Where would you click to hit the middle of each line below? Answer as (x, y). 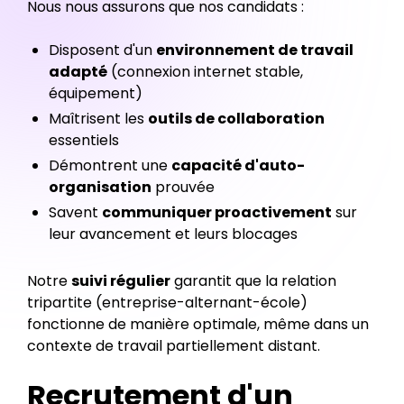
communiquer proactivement (217, 212)
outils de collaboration (236, 119)
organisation (100, 187)
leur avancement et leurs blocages (173, 234)
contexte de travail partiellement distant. (174, 346)
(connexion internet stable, (205, 72)
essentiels (84, 140)
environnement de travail (255, 50)
